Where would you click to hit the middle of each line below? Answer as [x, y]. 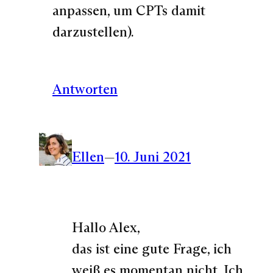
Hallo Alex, [106, 227]
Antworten [85, 89]
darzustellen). [93, 32]
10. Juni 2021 [153, 157]
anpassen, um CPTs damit [129, 11]
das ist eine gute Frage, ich [152, 248]
